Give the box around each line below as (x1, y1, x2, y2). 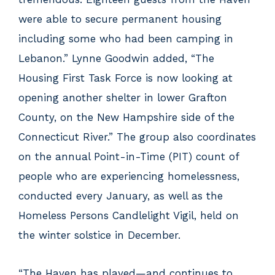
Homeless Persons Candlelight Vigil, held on (18, 209, 239, 222)
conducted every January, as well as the (18, 190, 223, 202)
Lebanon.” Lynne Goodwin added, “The (18, 52, 214, 64)
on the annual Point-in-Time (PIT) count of (18, 150, 239, 163)
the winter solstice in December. (18, 229, 180, 241)
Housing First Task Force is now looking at (18, 72, 233, 84)
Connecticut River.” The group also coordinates (18, 131, 256, 143)
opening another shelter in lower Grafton (18, 91, 227, 104)
